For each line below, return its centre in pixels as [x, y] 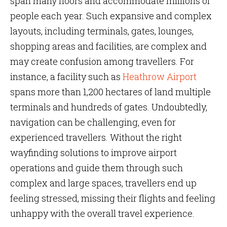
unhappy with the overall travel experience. [102, 213]
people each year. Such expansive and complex [111, 16]
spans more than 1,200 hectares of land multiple [110, 92]
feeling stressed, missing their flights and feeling [113, 198]
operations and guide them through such [97, 168]
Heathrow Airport [160, 77]
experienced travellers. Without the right [96, 137]
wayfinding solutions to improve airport [93, 153]
